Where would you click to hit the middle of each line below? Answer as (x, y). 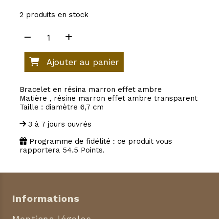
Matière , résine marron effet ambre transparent (109, 99)
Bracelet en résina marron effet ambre (91, 90)
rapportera (41, 150)
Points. (91, 150)
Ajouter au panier (83, 62)
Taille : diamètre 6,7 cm (62, 107)
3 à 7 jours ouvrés (60, 124)
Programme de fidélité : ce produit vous (99, 142)
